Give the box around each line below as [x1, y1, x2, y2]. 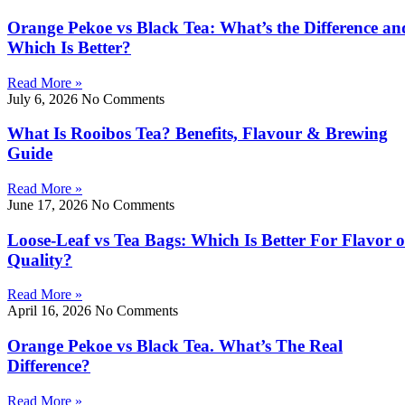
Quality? [7, 250, 72, 269]
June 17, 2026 [7, 197, 91, 212]
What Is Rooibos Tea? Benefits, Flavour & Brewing [7, 124, 388, 144]
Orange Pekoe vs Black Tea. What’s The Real [7, 336, 343, 356]
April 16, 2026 [7, 303, 95, 319]
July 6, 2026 [7, 90, 81, 107]
